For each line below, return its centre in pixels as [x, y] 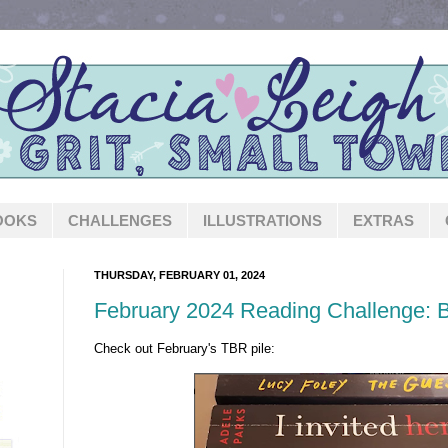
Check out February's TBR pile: [184, 348]
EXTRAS [383, 220]
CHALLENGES [120, 220]
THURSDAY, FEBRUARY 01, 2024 [179, 275]
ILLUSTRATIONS [262, 220]
